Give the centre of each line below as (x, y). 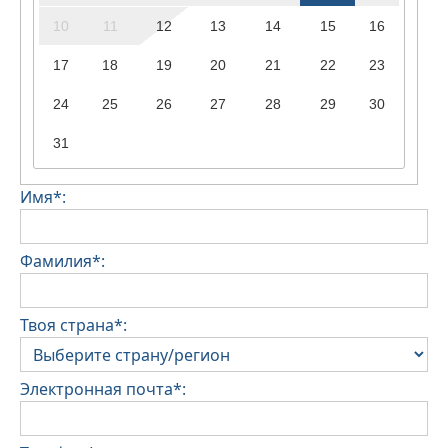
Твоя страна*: (73, 325)
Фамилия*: (62, 261)
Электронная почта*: (103, 389)
